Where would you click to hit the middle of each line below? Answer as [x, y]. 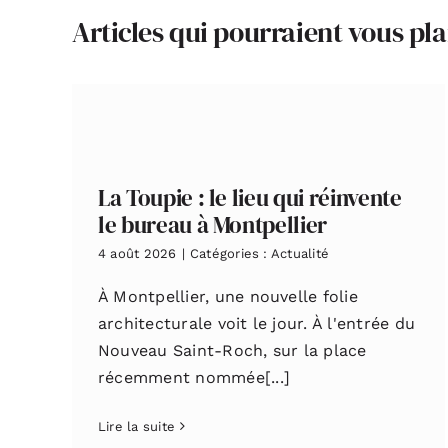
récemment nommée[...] [193, 377]
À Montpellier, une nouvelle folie [227, 296]
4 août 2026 [137, 253]
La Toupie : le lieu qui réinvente [249, 197]
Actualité [300, 253]
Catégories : [230, 253]
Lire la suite [136, 426]
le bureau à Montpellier [212, 224]
